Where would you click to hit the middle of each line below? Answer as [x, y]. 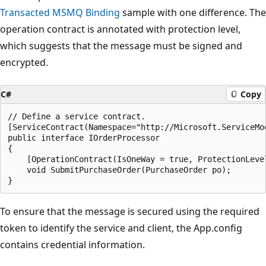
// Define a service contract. [77, 116]
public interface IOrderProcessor [84, 137]
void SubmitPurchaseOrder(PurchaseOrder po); [119, 170]
